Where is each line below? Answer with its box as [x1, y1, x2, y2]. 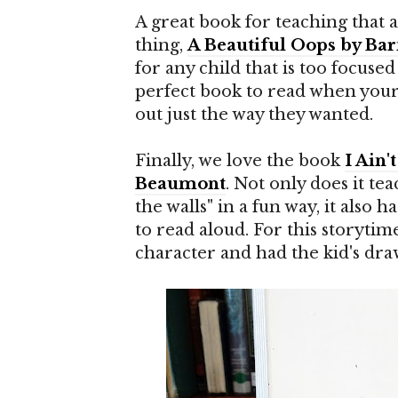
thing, [135, 36, 187, 55]
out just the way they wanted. [135, 105, 373, 124]
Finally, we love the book [135, 151, 345, 171]
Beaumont [135, 174, 226, 194]
